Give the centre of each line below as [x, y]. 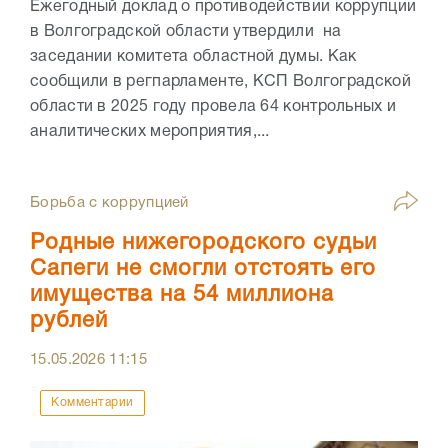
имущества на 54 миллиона [182, 295]
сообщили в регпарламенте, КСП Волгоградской [220, 82]
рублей [69, 321]
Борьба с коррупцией [109, 203]
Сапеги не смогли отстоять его [203, 269]
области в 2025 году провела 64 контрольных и [213, 107]
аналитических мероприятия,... [150, 132]
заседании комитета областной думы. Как [193, 57]
